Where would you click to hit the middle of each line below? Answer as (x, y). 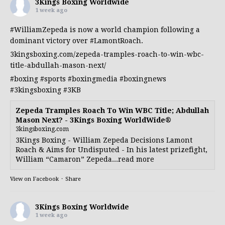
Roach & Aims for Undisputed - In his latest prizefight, (111, 150)
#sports (53, 79)
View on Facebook (34, 179)
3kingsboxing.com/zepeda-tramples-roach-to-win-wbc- (107, 54)
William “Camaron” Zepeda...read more (85, 159)
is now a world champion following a (134, 30)
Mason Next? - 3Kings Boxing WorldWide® (93, 120)
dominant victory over (50, 41)
